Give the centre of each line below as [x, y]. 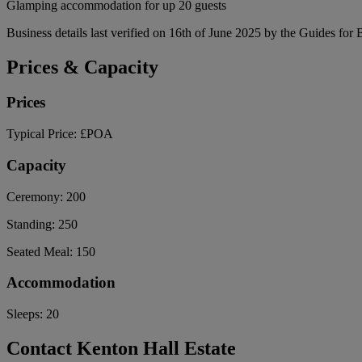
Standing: [32, 224]
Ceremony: [36, 196]
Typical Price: [43, 134]
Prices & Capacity [82, 67]
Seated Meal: [41, 251]
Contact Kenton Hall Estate [121, 348]
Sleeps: [26, 314]
